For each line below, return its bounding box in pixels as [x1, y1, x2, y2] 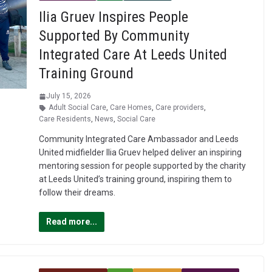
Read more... [46, 217, 97, 227]
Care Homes [109, 103, 152, 112]
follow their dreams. [38, 188, 115, 198]
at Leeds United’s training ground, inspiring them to [38, 174, 232, 185]
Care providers [155, 103, 204, 112]
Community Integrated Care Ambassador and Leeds [38, 134, 239, 144]
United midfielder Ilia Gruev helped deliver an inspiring [38, 148, 242, 158]
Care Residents [38, 115, 91, 124]
